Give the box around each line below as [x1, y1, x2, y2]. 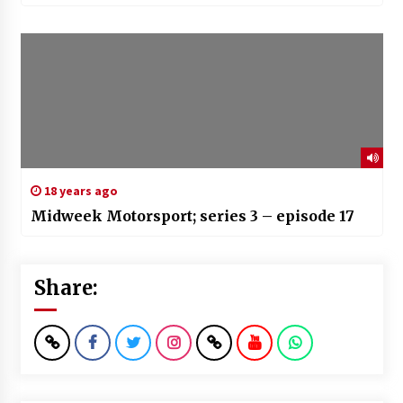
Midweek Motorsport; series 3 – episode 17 [30, 207, 354, 226]
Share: [33, 275, 98, 301]
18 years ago [40, 183, 118, 200]
